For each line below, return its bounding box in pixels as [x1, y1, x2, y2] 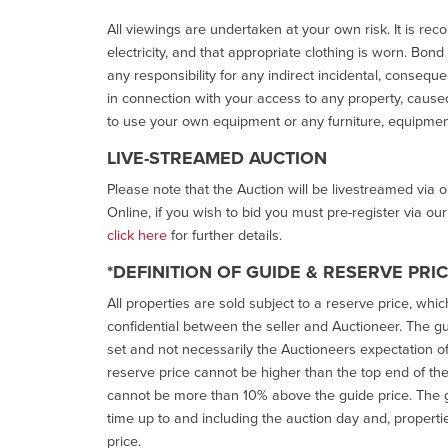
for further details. [167, 224, 282, 246]
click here [107, 224, 167, 246]
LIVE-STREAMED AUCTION [107, 145, 327, 172]
